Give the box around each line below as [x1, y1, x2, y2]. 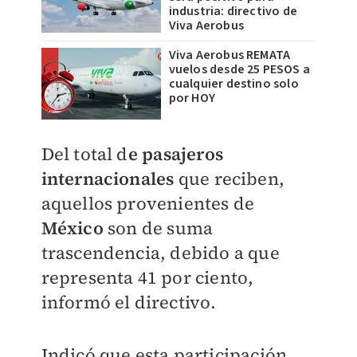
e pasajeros [127, 142, 223, 166]
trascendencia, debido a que [41, 241, 280, 265]
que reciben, [174, 167, 285, 190]
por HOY [168, 89, 215, 107]
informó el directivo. [41, 290, 217, 314]
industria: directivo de [168, 2, 298, 20]
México [41, 216, 104, 240]
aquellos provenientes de [41, 191, 255, 215]
